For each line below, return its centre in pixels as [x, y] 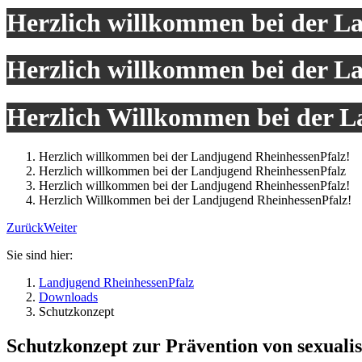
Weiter [60, 228]
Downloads [68, 297]
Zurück [25, 228]
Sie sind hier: [40, 255]
